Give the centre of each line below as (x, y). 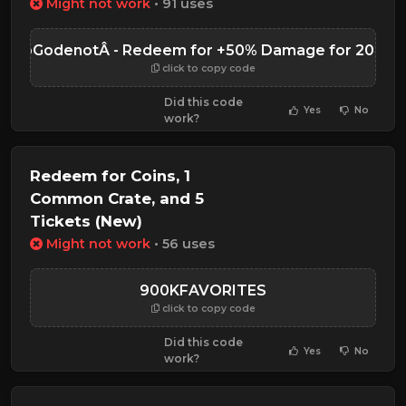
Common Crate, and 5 (117, 198)
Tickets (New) (86, 221)
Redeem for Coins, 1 (110, 175)
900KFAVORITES (203, 291)
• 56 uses (183, 244)
